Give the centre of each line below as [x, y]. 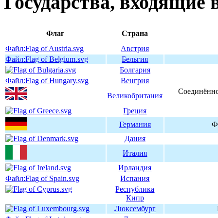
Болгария [135, 70]
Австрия [135, 48]
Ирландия [135, 167]
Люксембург [135, 208]
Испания [135, 178]
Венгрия [135, 80]
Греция [135, 110]
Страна [135, 33]
